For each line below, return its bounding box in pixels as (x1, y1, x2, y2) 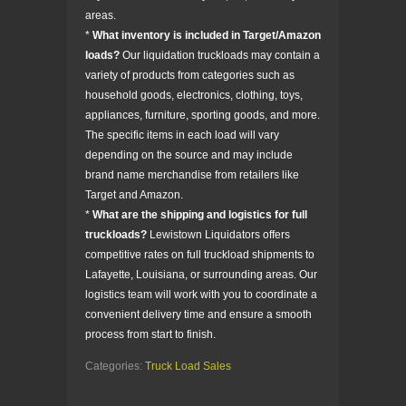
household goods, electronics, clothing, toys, (85, 88, 303, 101)
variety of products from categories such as (85, 68, 295, 82)
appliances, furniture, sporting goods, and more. (85, 108, 320, 121)
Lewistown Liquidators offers (147, 227, 290, 241)
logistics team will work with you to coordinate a (85, 287, 317, 301)
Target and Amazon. (85, 188, 183, 201)
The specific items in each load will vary (85, 128, 279, 141)
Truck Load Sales (145, 359, 231, 372)
